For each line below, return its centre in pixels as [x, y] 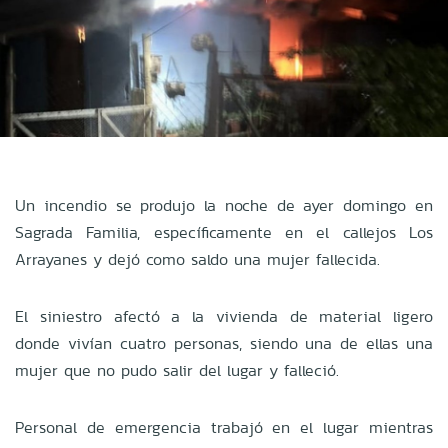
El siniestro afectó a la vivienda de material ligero [224, 316]
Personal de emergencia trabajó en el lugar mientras [224, 427]
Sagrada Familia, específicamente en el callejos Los [224, 232]
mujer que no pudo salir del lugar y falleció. [177, 370]
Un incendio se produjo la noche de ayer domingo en [224, 205]
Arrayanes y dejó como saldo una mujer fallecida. [197, 259]
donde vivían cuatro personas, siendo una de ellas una [224, 343]
